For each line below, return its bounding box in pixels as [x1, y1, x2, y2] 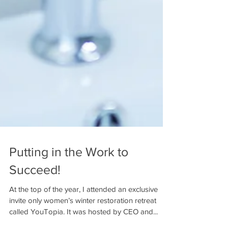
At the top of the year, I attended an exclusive [9, 200, 158, 209]
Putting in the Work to [9, 160, 128, 174]
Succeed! [9, 178, 61, 192]
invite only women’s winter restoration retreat [9, 211, 156, 220]
